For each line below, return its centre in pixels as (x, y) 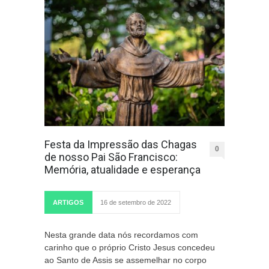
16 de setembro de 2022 (136, 202)
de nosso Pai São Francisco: (111, 157)
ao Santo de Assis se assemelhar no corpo (125, 260)
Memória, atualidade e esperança (122, 170)
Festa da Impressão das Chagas (121, 144)
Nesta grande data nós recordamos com (121, 235)
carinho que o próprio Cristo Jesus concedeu (130, 247)
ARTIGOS (68, 202)
